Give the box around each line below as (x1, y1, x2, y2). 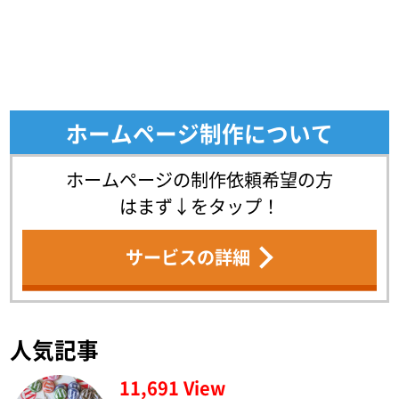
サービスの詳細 (125, 244, 250, 271)
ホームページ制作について (66, 116, 333, 149)
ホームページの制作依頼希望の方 (66, 167, 333, 193)
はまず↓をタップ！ (119, 193, 280, 220)
